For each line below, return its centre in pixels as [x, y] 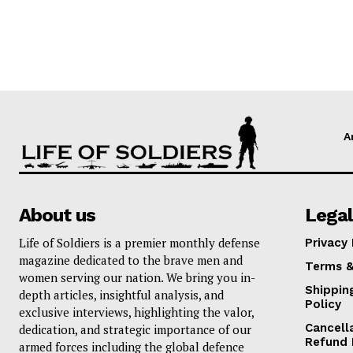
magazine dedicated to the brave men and [131, 260]
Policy [323, 304]
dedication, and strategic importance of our [135, 329]
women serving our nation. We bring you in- [137, 277]
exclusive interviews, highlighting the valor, [136, 312]
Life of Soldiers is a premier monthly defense [139, 242]
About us [57, 215]
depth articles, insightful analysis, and [121, 294]
